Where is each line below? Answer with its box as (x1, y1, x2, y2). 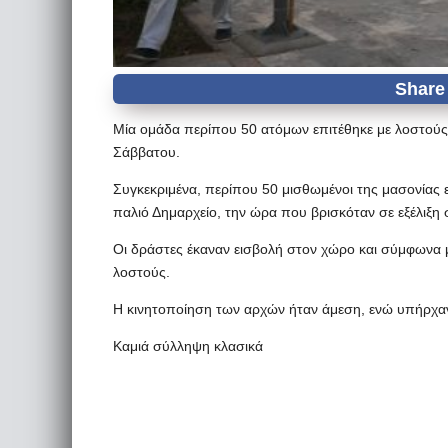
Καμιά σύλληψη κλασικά (113, 338, 263, 354)
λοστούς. (113, 264, 170, 280)
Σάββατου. (113, 144, 180, 160)
